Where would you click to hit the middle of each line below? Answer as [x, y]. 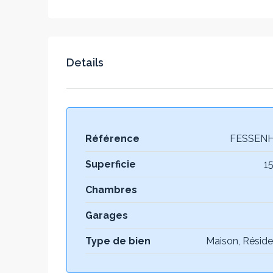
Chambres [111, 190]
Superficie [111, 164]
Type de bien [118, 241]
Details [85, 62]
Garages [107, 215]
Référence [112, 139]
